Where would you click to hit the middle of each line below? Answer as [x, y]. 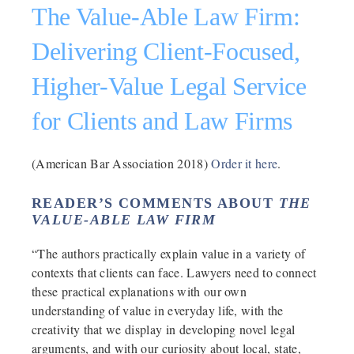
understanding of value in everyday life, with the [158, 310]
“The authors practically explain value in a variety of [169, 253]
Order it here [245, 163]
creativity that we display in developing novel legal [164, 329]
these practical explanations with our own [139, 291]
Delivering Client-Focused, [166, 51]
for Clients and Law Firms [162, 121]
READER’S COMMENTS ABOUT [155, 203]
